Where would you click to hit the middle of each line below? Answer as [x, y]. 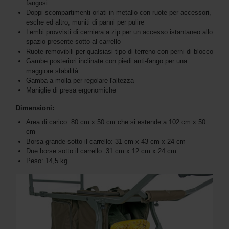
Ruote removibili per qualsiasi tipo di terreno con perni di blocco [120, 51]
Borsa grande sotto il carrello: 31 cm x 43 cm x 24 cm [106, 141]
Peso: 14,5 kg [47, 161]
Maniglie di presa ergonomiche [71, 90]
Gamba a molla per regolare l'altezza [80, 80]
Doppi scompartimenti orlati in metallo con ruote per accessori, [119, 12]
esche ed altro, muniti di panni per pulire [85, 22]
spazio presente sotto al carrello [73, 41]
